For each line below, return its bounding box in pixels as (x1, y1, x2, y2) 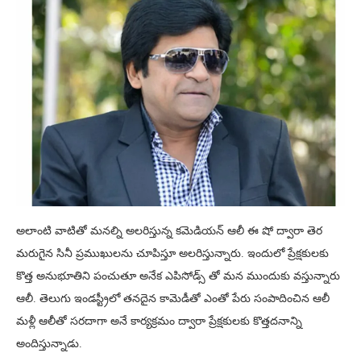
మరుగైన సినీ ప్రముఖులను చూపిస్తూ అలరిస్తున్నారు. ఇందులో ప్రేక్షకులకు (16, 247, 329, 260)
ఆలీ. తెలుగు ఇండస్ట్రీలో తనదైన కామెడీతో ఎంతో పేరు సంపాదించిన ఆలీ (16, 293, 330, 305)
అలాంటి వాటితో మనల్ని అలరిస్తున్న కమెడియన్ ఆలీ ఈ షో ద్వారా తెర (16, 225, 322, 238)
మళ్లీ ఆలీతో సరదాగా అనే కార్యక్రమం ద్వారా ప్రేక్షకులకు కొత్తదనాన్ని (16, 315, 302, 328)
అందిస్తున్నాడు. (16, 338, 82, 351)
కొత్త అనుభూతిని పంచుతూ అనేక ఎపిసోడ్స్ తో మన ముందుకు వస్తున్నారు (16, 270, 340, 283)
